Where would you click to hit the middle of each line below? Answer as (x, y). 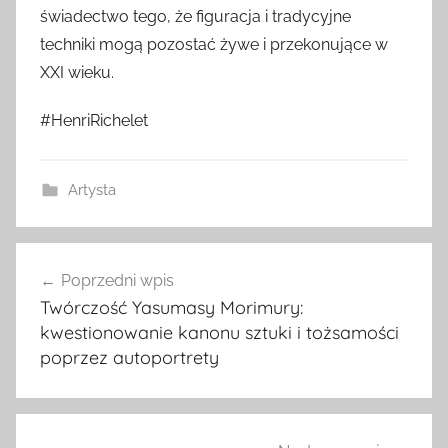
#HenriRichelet (94, 121)
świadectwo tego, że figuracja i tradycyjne (195, 17)
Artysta (91, 190)
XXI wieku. (77, 73)
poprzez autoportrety (129, 358)
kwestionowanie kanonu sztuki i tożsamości (219, 333)
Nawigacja (80, 260)
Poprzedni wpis (117, 281)
